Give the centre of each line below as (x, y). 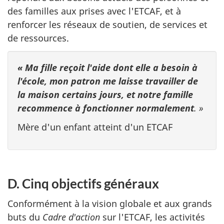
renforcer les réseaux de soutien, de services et (107, 25)
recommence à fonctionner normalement (106, 108)
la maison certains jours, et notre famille (105, 94)
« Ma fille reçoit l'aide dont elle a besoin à (107, 67)
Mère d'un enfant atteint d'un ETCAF (95, 127)
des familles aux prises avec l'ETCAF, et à (94, 11)
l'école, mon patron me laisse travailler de (108, 81)
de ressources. (38, 38)
